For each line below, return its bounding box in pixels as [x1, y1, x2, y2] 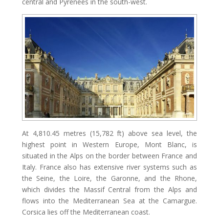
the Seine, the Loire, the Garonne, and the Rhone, [22, 173, 197, 183]
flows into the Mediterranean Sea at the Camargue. [22, 196, 197, 205]
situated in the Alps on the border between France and [22, 151, 197, 160]
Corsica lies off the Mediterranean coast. [22, 207, 150, 217]
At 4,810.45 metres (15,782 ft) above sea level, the [22, 128, 197, 138]
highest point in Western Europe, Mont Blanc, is [22, 139, 197, 149]
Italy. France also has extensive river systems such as [22, 162, 197, 172]
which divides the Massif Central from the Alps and [22, 184, 197, 194]
